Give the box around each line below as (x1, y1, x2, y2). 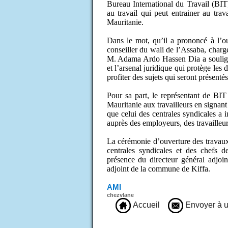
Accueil (130, 201, 160, 210)
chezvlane (106, 191, 134, 198)
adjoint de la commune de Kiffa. (106, 164, 210, 173)
